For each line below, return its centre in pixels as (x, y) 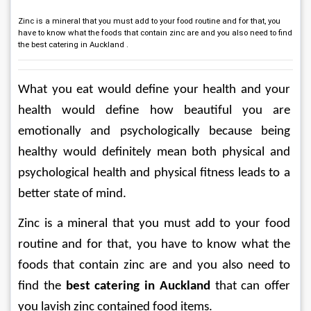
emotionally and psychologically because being (155, 132)
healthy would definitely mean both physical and (155, 152)
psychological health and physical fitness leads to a (155, 173)
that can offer (251, 286)
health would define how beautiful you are (155, 111)
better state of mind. (72, 194)
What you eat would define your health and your (155, 90)
